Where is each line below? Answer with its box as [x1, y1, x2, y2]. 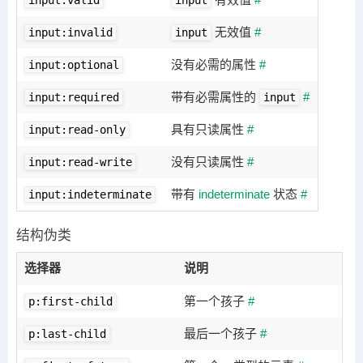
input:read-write [28, 156, 133, 169]
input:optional [28, 58, 120, 72]
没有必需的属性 [171, 58, 260, 72]
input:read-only [28, 123, 126, 137]
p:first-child [28, 295, 113, 309]
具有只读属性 [171, 122, 248, 137]
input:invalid [28, 26, 113, 40]
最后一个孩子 [184, 327, 261, 341]
